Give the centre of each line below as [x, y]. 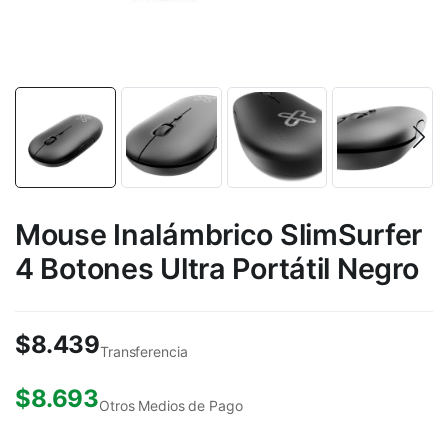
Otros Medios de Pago [171, 405]
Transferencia [144, 351]
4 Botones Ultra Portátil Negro [217, 268]
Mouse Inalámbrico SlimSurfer [218, 234]
